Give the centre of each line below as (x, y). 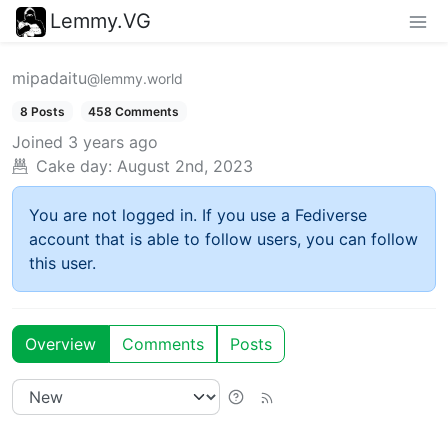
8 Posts (42, 111)
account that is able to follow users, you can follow (223, 238)
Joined (37, 141)
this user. (62, 262)
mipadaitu (49, 77)
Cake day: (74, 165)
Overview (60, 343)
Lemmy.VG (100, 20)
